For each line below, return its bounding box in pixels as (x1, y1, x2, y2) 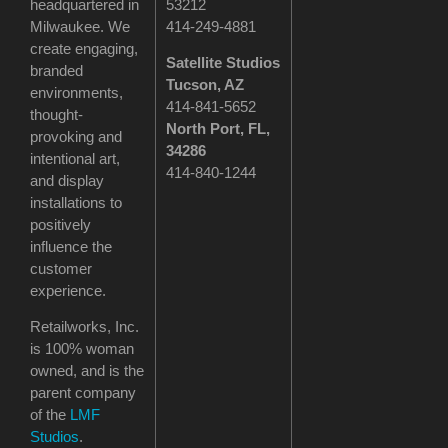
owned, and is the (30, 362, 144, 380)
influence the (30, 237, 112, 255)
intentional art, (30, 149, 120, 167)
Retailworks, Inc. (30, 318, 139, 336)
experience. (30, 281, 106, 299)
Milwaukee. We (30, 17, 130, 35)
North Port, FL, (166, 120, 271, 138)
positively (30, 215, 91, 233)
